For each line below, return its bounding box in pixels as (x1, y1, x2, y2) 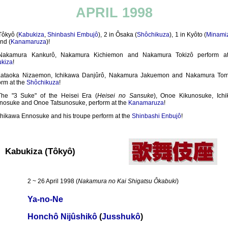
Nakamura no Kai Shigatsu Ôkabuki (78, 178, 177, 185)
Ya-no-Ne (27, 195, 63, 204)
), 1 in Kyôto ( (169, 31, 207, 38)
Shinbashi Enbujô (132, 112, 181, 120)
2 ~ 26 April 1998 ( (27, 178, 78, 185)
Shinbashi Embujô (47, 31, 99, 38)
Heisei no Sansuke (97, 92, 154, 99)
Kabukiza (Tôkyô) (5, 146, 75, 156)
